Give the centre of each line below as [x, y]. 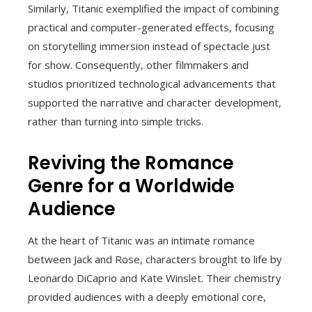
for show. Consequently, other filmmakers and [138, 64]
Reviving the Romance [131, 163]
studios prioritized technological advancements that [152, 83]
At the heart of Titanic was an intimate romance [141, 240]
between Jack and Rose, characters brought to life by [155, 259]
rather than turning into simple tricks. [116, 121]
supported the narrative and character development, [155, 102]
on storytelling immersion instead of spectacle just [149, 46]
